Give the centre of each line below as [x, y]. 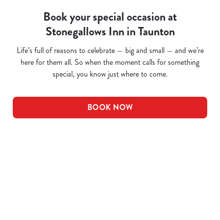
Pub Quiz [44, 186]
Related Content [51, 166]
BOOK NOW [110, 107]
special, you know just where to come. [110, 74]
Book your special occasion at [110, 17]
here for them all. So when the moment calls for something [110, 62]
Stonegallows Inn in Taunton [110, 31]
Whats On [46, 200]
